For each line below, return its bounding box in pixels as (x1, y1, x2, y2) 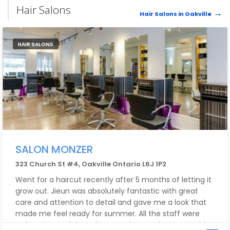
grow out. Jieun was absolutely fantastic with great (15, 186, 198, 196)
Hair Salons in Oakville (140, 10, 212, 18)
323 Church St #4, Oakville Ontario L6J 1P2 (15, 159, 166, 169)
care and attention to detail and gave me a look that (15, 197, 206, 207)
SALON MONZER (15, 142, 93, 157)
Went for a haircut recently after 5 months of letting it (15, 175, 212, 185)
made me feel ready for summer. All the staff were (15, 208, 200, 219)
